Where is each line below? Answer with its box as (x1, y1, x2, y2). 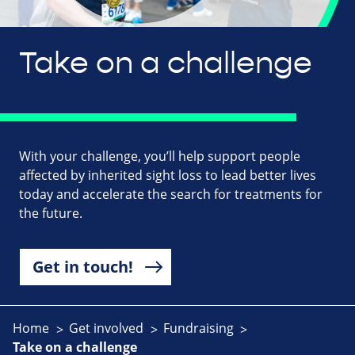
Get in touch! (32, 256, 133, 278)
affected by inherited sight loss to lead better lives (19, 166, 316, 185)
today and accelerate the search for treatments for (19, 185, 323, 204)
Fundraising (162, 319, 234, 338)
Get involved (68, 319, 143, 338)
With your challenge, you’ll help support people (19, 147, 300, 166)
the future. (19, 204, 82, 223)
